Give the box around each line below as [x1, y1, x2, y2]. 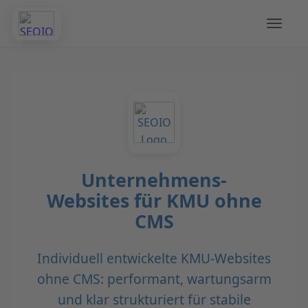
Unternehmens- [81, 166, 227, 192]
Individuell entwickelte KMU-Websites [37, 248, 271, 267]
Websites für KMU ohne [46, 187, 262, 213]
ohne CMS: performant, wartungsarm [36, 269, 272, 288]
